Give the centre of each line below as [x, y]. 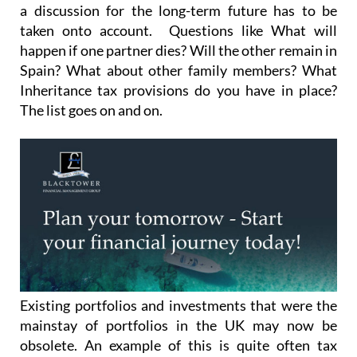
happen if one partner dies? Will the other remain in [178, 20]
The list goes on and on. [91, 80]
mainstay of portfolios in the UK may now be [178, 296]
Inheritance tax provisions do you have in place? [178, 60]
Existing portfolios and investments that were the [178, 276]
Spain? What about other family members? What [178, 40]
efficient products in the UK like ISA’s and [178, 336]
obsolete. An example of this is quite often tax [178, 316]
